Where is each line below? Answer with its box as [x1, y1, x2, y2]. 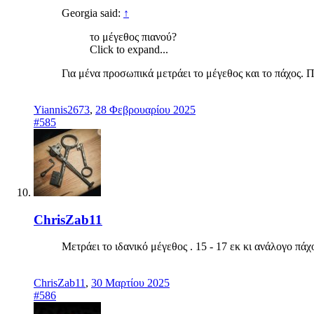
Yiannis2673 [34, 103, 90, 116]
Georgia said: [62, 6, 123, 19]
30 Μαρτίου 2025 [91, 277, 170, 289]
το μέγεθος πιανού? [90, 30, 177, 43]
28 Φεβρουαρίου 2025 [95, 103, 196, 116]
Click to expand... [90, 43, 168, 55]
